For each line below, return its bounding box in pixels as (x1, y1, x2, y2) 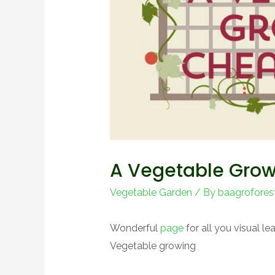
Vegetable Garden (109, 186, 192, 198)
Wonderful (109, 222, 160, 234)
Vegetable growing (109, 239, 196, 252)
